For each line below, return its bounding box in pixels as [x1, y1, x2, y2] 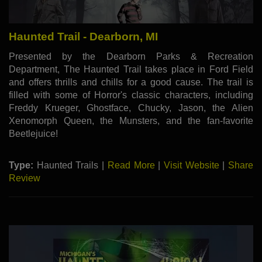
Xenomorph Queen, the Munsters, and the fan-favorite [9, 116, 253, 126]
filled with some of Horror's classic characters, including [9, 90, 253, 101]
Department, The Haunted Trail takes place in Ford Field [9, 64, 253, 75]
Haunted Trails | [33, 160, 108, 171]
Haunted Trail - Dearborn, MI [9, 30, 158, 43]
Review [9, 173, 40, 184]
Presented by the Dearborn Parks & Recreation [9, 51, 253, 62]
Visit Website [163, 160, 219, 171]
